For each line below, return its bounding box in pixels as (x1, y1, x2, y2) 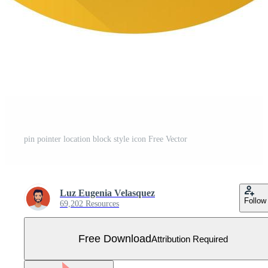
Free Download (78, 232, 151, 245)
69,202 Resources (60, 199, 119, 208)
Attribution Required (151, 233, 228, 244)
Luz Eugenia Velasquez (60, 188, 155, 198)
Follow (244, 196, 266, 205)
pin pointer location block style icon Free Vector (24, 135, 187, 144)
